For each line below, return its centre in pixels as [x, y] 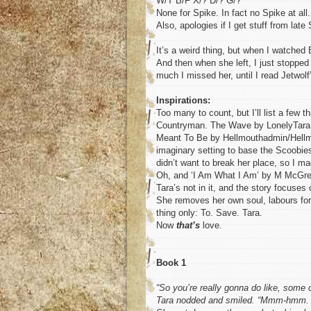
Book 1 [171, 263]
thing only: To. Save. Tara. [209, 213]
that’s [188, 226]
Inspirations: [183, 101]
